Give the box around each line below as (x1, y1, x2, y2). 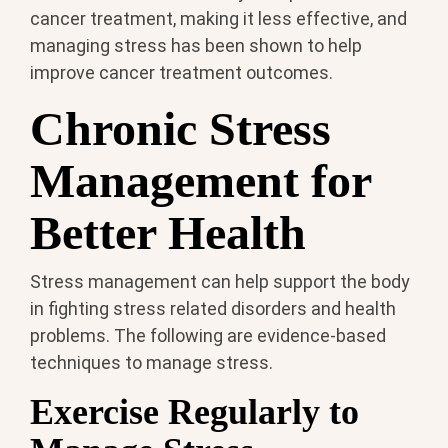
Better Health (30, 206, 306, 260)
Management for (30, 154, 371, 208)
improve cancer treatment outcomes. (30, 62, 333, 84)
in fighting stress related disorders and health (30, 297, 396, 319)
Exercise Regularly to (30, 391, 359, 432)
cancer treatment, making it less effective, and (30, 8, 407, 30)
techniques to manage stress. (30, 351, 273, 373)
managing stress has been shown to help (30, 35, 362, 57)
